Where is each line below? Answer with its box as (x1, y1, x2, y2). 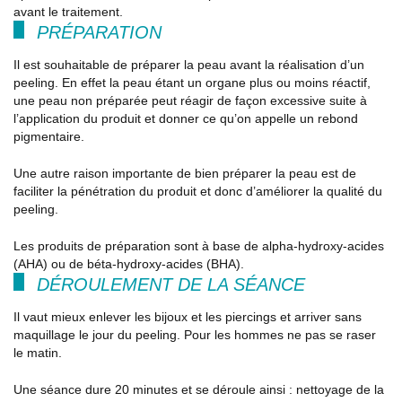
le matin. (13, 345, 62, 361)
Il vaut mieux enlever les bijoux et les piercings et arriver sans (13, 310, 362, 325)
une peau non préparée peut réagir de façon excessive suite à (13, 93, 367, 109)
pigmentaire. (13, 129, 84, 144)
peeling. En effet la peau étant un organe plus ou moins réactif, (13, 75, 371, 91)
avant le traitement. (13, 4, 123, 20)
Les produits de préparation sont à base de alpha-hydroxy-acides (13, 239, 384, 254)
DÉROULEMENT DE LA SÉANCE (37, 275, 305, 295)
